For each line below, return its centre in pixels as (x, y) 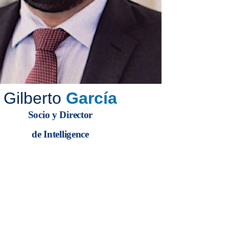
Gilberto (32, 98)
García (91, 98)
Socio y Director (60, 114)
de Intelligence (60, 134)
